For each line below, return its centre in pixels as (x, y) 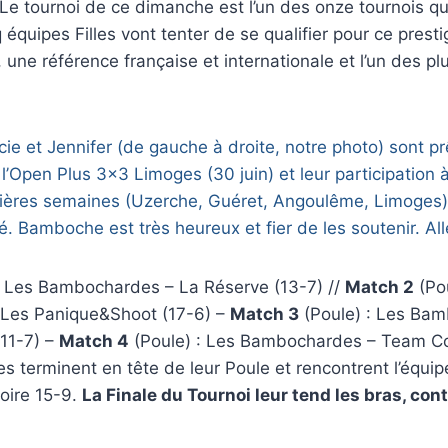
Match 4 (94, 340)
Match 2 (379, 286)
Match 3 (264, 313)
